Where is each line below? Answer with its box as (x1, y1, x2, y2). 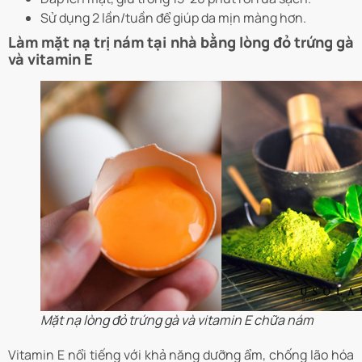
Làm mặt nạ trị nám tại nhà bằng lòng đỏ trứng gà (8, 32, 354, 52)
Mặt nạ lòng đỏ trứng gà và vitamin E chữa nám (40, 311, 314, 330)
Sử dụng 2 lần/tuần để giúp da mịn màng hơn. (40, 8, 306, 27)
